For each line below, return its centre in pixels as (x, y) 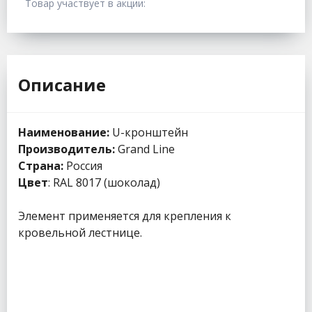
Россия (83, 166)
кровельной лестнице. (80, 233)
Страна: (41, 166)
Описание (62, 85)
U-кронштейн (149, 133)
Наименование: (64, 133)
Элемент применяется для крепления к (125, 216)
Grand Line (145, 149)
